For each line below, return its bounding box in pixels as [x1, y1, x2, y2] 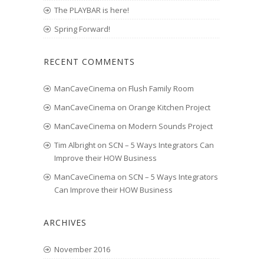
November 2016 [54, 244, 110, 255]
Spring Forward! [54, 24, 110, 34]
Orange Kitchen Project [128, 102, 210, 113]
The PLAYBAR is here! [54, 5, 129, 15]
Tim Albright [54, 140, 95, 150]
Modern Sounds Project [128, 121, 213, 131]
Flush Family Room [128, 83, 194, 94]
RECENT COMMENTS [44, 56, 135, 67]
